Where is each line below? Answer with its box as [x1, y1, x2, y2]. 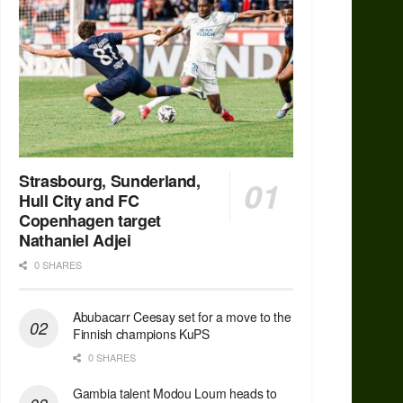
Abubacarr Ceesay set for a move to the [73, 308, 291, 327]
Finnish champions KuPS [73, 325, 210, 344]
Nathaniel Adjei [19, 228, 131, 253]
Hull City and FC [19, 189, 139, 213]
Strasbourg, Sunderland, [19, 169, 201, 193]
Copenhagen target [19, 209, 161, 233]
